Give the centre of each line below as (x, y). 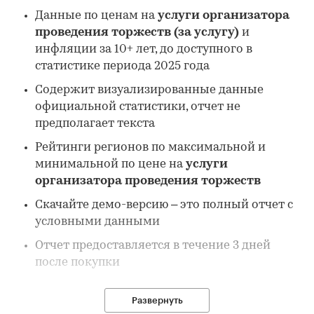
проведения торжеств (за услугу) (137, 33)
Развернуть (157, 301)
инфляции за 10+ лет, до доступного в (144, 50)
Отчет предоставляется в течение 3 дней (153, 246)
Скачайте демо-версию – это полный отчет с (164, 205)
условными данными (97, 222)
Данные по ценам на (96, 16)
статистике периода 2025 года (122, 67)
